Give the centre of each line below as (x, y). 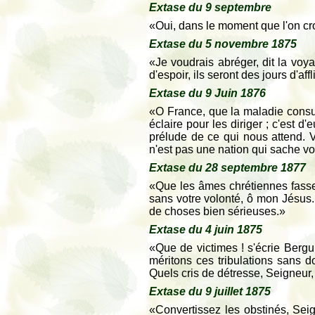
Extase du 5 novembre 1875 (223, 44)
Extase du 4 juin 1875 (206, 230)
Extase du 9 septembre (210, 7)
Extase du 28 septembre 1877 (227, 168)
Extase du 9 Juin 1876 (207, 93)
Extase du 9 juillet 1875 (210, 291)
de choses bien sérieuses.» (217, 211)
